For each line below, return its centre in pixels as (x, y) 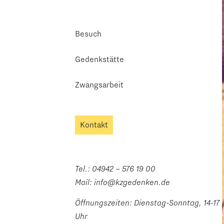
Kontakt (94, 124)
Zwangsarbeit (99, 84)
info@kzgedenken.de (132, 182)
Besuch (88, 33)
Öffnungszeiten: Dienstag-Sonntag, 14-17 (147, 203)
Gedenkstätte (99, 59)
